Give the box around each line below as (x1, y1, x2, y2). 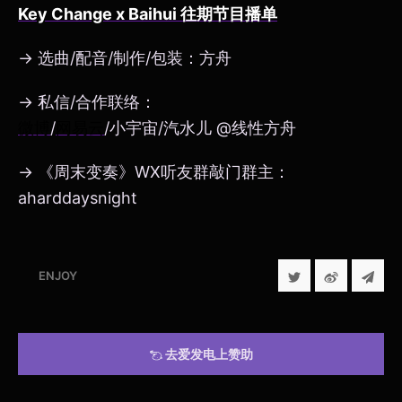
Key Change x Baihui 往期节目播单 (18, 4, 277, 23)
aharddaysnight (18, 188, 137, 208)
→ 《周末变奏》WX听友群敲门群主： (18, 162, 290, 182)
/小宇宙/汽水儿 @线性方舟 (104, 118, 296, 138)
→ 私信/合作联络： (18, 92, 156, 112)
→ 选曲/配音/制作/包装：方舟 (18, 48, 232, 68)
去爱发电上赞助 (164, 345, 253, 362)
